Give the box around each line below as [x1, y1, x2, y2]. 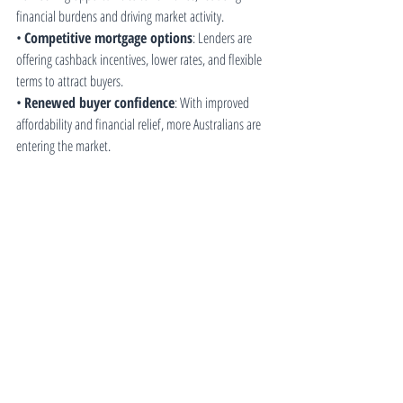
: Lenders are [193, 28, 255, 49]
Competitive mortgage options [24, 28, 193, 49]
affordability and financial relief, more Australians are [16, 114, 264, 135]
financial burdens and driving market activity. [16, 6, 224, 27]
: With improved [175, 93, 252, 113]
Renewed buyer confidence [24, 93, 175, 113]
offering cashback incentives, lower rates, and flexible [16, 49, 264, 70]
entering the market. [16, 136, 111, 157]
